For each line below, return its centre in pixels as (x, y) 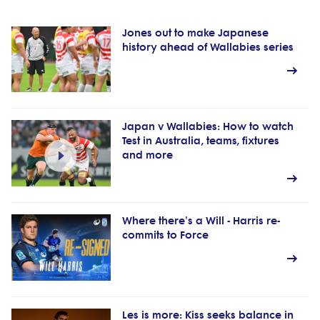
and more (147, 156)
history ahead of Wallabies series (207, 47)
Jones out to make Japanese (195, 33)
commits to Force (165, 235)
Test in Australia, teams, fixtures (200, 141)
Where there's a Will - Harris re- (201, 221)
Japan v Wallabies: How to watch (207, 127)
